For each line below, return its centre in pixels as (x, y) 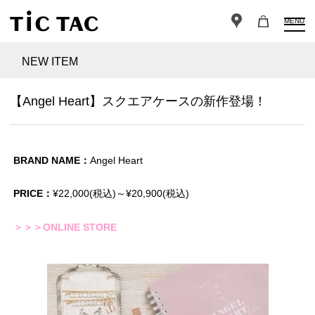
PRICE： (33, 194)
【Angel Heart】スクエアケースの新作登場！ (138, 102)
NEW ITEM (50, 62)
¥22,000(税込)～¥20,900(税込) (121, 194)
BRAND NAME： (52, 161)
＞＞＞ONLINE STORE (65, 227)
